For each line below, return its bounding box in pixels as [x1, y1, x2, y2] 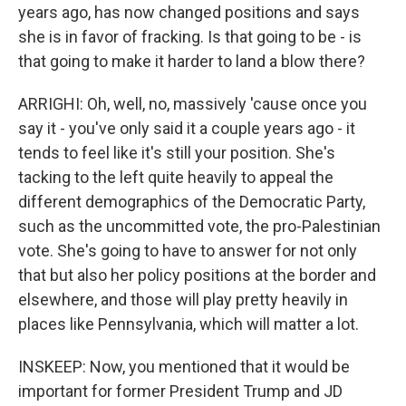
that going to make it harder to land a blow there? [18, 52, 365, 71]
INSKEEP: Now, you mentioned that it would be [18, 357, 350, 376]
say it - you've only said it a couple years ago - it [18, 119, 355, 138]
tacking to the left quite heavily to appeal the [18, 168, 333, 187]
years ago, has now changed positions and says [18, 3, 360, 22]
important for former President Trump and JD [18, 382, 343, 401]
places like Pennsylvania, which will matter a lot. [18, 314, 359, 333]
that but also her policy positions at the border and [18, 266, 376, 285]
